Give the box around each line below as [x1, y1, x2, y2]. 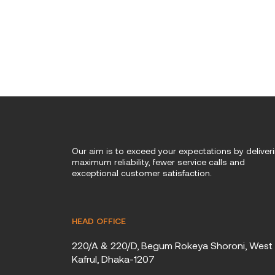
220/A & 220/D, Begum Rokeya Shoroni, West [72, 239, 273, 251]
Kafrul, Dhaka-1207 [72, 252, 155, 265]
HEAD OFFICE [72, 215, 126, 226]
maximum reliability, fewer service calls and [72, 156, 245, 167]
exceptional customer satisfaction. [72, 167, 212, 178]
